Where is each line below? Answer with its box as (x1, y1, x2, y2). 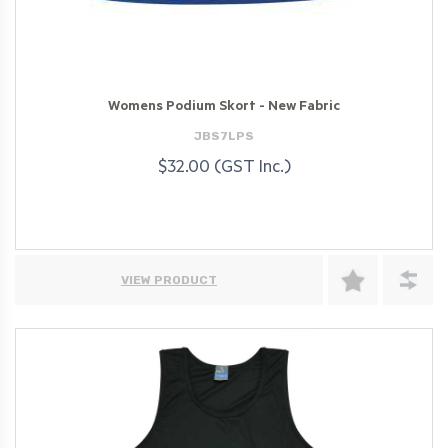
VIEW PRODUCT (121, 272, 217, 287)
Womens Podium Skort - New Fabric (108, 99, 340, 115)
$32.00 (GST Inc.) (157, 159, 291, 180)
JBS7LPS (194, 128, 254, 143)
